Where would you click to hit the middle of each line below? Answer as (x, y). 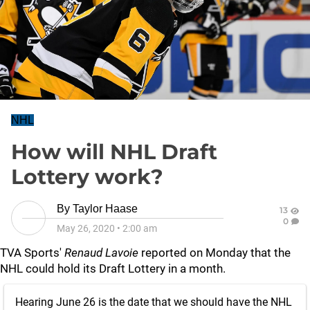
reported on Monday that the (215, 253)
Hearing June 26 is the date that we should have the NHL (154, 302)
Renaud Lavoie (101, 253)
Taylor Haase (105, 209)
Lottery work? (87, 177)
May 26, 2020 (86, 228)
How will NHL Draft (114, 152)
